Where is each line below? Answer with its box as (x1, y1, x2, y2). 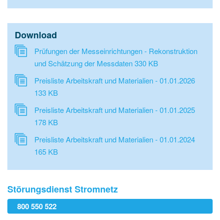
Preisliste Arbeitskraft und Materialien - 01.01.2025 (34, 105, 195, 115)
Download (15, 28, 57, 41)
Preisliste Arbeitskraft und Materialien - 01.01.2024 (34, 134, 195, 144)
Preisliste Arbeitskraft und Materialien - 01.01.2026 (34, 75, 195, 85)
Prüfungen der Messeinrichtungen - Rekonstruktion (34, 46, 197, 56)
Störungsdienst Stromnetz (7, 183, 118, 195)
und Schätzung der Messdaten (34, 58, 135, 68)
